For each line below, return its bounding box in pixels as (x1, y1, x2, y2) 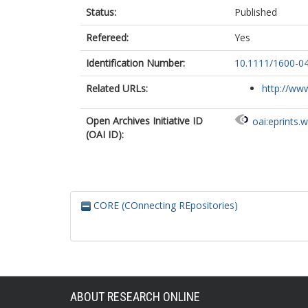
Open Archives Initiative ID (86, 114, 203, 127)
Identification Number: (86, 56, 185, 69)
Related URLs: (86, 82, 148, 95)
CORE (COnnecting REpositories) (91, 199, 238, 212)
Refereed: (86, 31, 129, 44)
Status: (86, 5, 116, 19)
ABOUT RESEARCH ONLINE (70, 289, 200, 304)
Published (234, 5, 277, 19)
